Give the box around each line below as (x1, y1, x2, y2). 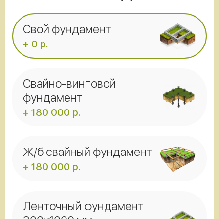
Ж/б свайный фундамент (23, 145, 153, 159)
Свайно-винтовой (23, 76, 116, 90)
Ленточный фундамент (23, 199, 144, 213)
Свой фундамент (23, 22, 111, 36)
